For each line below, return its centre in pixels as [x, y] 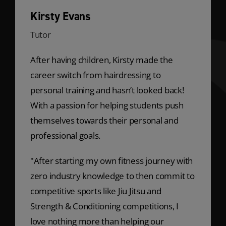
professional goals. [65, 136]
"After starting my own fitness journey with [111, 161]
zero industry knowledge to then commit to [112, 176]
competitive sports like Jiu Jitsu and [96, 191]
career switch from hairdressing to [95, 75]
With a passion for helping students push [107, 105]
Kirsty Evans [60, 16]
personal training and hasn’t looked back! [107, 90]
